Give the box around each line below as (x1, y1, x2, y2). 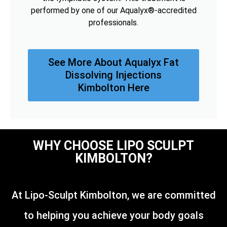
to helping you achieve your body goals (23, 209, 204, 221)
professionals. (89, 17, 138, 27)
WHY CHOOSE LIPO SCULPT (33, 138, 194, 153)
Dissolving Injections (65, 68, 162, 81)
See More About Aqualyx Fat (48, 56, 179, 68)
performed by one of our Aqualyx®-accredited (30, 5, 197, 15)
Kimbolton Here (78, 81, 149, 94)
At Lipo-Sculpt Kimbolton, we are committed (11, 188, 216, 201)
